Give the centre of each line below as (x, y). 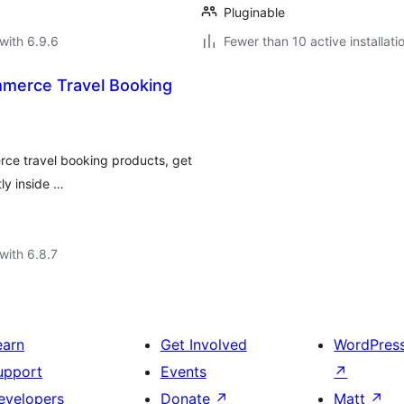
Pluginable (254, 12)
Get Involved (203, 344)
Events (183, 372)
